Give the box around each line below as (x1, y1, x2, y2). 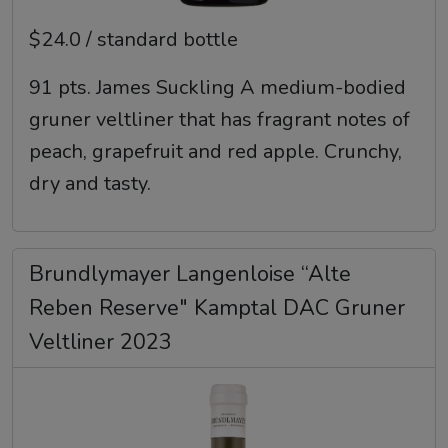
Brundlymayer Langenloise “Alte (29, 259, 351, 290)
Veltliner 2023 (29, 327, 172, 358)
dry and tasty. (29, 170, 151, 198)
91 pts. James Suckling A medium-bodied (29, 74, 406, 102)
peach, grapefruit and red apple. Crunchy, (29, 138, 402, 166)
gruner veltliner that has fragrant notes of (29, 106, 410, 134)
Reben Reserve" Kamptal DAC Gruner (29, 293, 405, 324)
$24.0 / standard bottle (29, 26, 238, 54)
